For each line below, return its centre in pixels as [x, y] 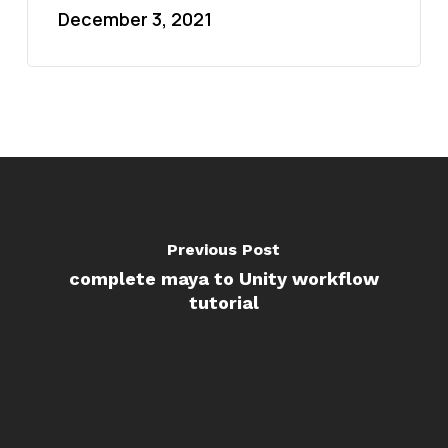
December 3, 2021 [134, 19]
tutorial [223, 302]
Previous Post [224, 249]
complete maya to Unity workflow [223, 278]
